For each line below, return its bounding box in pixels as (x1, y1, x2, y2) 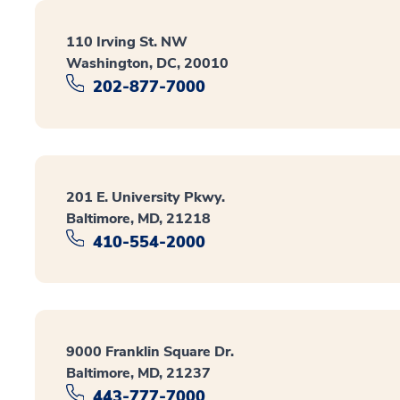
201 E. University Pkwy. (66, 187, 225, 207)
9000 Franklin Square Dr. (66, 342, 234, 362)
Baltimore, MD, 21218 (66, 208, 211, 229)
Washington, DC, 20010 (66, 54, 229, 73)
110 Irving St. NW (66, 32, 187, 52)
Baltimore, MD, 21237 (66, 363, 211, 384)
